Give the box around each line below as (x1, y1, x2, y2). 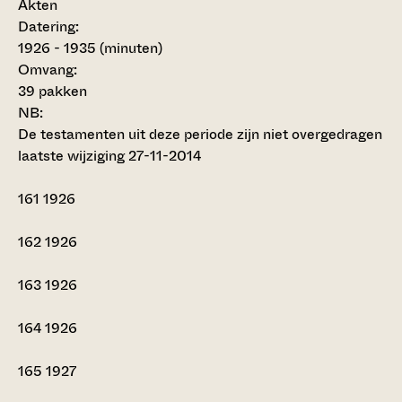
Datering (18, 16, 75, 38)
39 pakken (18, 81, 87, 102)
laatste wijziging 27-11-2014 (18, 145, 201, 167)
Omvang (18, 59, 74, 81)
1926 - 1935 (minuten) (18, 38, 162, 59)
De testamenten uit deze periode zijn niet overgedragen (18, 124, 382, 145)
